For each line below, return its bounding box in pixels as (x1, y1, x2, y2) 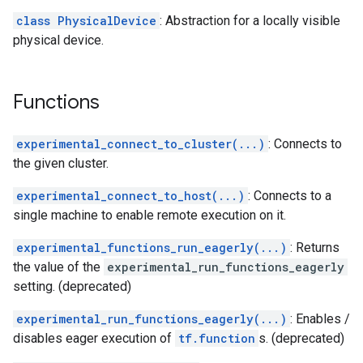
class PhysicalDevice (16, 13, 156, 28)
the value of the (13, 259, 104, 275)
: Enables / (290, 311, 350, 327)
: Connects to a (248, 188, 331, 203)
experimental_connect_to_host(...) (16, 188, 245, 203)
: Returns (290, 240, 340, 255)
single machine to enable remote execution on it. (13, 207, 286, 223)
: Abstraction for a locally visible (160, 13, 340, 28)
